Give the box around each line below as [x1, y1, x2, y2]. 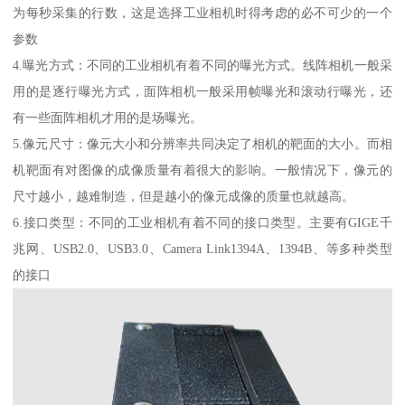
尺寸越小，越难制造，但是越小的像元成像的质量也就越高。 [13, 188, 355, 203]
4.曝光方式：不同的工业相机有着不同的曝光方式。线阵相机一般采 [13, 57, 392, 72]
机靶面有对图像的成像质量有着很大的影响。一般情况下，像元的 [13, 162, 392, 177]
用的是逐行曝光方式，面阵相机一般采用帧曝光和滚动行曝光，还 [13, 83, 392, 99]
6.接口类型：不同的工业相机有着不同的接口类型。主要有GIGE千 [13, 214, 392, 230]
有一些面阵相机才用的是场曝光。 [13, 109, 203, 125]
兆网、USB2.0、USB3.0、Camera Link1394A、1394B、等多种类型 [13, 240, 392, 256]
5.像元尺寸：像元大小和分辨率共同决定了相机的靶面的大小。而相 [13, 136, 392, 151]
